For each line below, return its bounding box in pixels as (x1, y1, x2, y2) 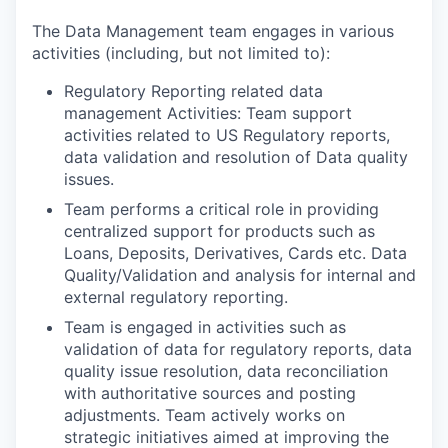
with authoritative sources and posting (64, 382, 356, 403)
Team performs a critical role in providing (64, 198, 379, 219)
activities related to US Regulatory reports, (64, 124, 390, 145)
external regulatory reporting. (64, 286, 288, 307)
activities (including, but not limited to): (32, 42, 330, 63)
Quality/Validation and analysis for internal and (64, 264, 416, 285)
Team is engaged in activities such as (64, 316, 346, 337)
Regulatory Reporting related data (64, 80, 323, 101)
